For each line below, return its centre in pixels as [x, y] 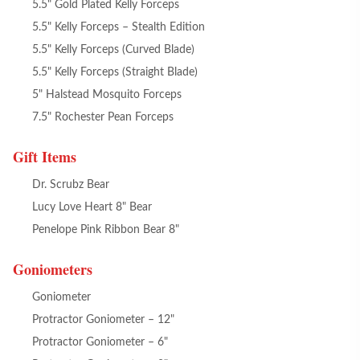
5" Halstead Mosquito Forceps [107, 95]
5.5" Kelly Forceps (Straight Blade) [115, 72]
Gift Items [45, 157]
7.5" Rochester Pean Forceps [103, 117]
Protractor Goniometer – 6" [100, 342]
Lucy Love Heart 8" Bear [92, 207]
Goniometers [53, 269]
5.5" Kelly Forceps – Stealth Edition [119, 27]
